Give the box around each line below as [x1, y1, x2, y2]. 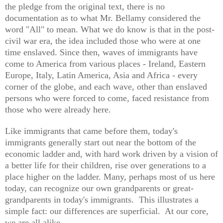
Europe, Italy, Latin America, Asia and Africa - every [5, 70, 198, 81]
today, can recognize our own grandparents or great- [5, 183, 194, 194]
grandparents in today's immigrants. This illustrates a [5, 195, 199, 205]
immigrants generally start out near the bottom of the [5, 137, 196, 148]
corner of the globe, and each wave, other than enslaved [5, 82, 207, 92]
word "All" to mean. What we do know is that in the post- [5, 24, 215, 35]
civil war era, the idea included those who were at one [5, 36, 201, 46]
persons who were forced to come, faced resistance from [5, 93, 209, 104]
